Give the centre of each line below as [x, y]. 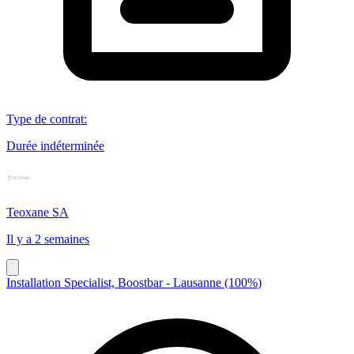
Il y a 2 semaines [48, 239]
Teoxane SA [38, 212]
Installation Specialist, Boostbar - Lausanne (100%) [134, 282]
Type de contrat [45, 119]
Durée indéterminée [55, 145]
